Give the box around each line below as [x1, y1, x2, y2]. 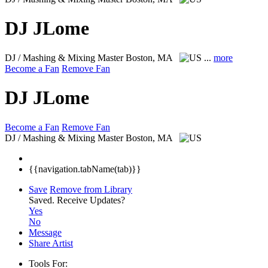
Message [29, 227, 62, 237]
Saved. [29, 194, 57, 205]
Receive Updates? [57, 194, 125, 205]
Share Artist [29, 237, 73, 248]
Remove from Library [50, 184, 132, 194]
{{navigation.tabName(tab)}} [29, 163, 141, 174]
